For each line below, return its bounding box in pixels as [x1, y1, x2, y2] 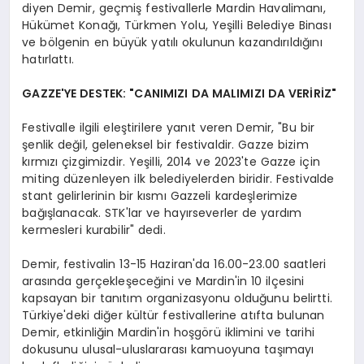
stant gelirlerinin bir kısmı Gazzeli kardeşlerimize [22, 187, 298, 204]
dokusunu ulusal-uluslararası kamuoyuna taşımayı [22, 340, 314, 357]
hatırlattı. [22, 50, 74, 67]
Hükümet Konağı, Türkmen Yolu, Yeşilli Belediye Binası [22, 16, 331, 33]
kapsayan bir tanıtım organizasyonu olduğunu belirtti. [22, 289, 332, 306]
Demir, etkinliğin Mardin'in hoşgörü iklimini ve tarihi [22, 323, 314, 340]
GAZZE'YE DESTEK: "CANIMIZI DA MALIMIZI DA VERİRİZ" [22, 84, 337, 102]
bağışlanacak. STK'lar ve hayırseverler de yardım [22, 204, 302, 221]
